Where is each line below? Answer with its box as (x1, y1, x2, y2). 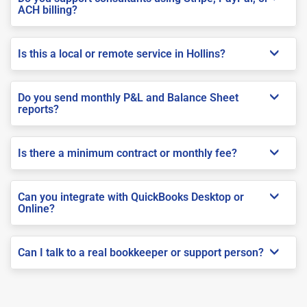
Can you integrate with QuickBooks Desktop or (18, 190, 244, 204)
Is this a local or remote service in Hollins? (18, 47, 225, 60)
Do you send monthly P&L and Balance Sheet (18, 90, 238, 104)
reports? (18, 102, 59, 116)
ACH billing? (18, 3, 77, 16)
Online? (18, 201, 55, 215)
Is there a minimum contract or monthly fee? (18, 146, 237, 160)
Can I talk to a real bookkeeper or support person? (18, 245, 264, 259)
